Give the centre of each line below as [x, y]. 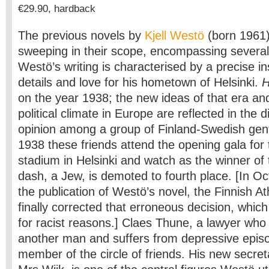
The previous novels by [81, 35]
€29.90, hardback [57, 8]
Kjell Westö [174, 35]
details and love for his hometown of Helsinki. [140, 82]
